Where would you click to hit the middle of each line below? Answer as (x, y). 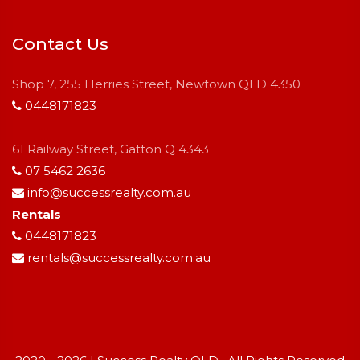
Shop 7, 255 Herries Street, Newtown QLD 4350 (156, 84)
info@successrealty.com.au (109, 193)
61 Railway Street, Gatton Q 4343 (110, 149)
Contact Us (60, 44)
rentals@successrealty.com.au (119, 258)
